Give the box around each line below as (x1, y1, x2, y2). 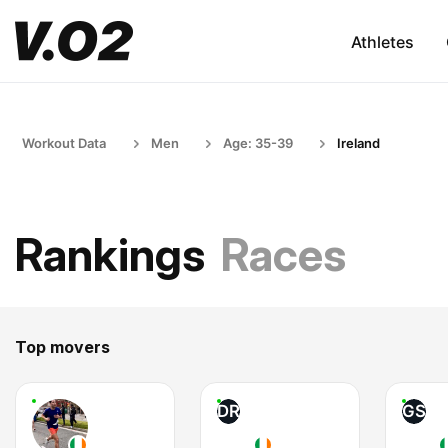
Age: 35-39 (223, 135, 293, 151)
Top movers (15, 337, 110, 357)
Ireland (337, 135, 380, 151)
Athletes (350, 31, 414, 52)
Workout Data (22, 135, 106, 151)
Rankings (15, 227, 205, 282)
